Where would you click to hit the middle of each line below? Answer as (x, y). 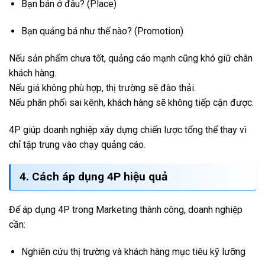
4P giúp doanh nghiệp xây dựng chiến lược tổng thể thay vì (128, 130)
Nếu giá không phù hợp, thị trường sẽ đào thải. (102, 88)
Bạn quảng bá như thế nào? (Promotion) (102, 31)
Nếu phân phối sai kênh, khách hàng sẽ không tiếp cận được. (131, 102)
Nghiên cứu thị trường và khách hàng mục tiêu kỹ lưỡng (133, 252)
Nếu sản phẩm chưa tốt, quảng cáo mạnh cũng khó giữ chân (131, 58)
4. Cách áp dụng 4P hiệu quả (93, 177)
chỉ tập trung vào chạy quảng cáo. (77, 144)
